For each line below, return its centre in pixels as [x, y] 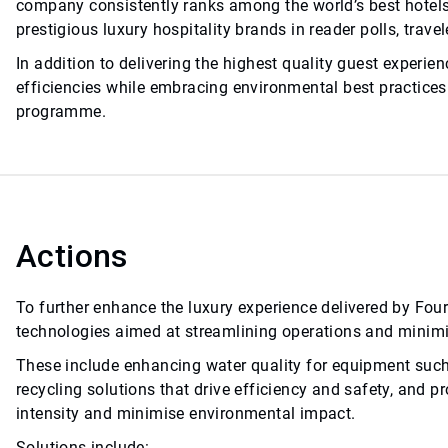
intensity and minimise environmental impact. [186, 414]
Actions [72, 256]
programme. [61, 112]
